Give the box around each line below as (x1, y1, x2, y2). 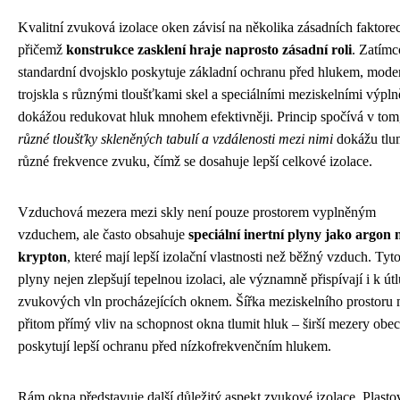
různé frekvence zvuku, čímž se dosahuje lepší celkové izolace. (18, 153, 372, 169)
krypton (18, 248, 67, 264)
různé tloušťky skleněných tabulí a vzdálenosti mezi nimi (18, 130, 333, 146)
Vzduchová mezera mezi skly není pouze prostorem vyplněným (18, 204, 376, 220)
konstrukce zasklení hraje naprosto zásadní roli (66, 41, 352, 57)
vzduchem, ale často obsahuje (18, 226, 188, 242)
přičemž (18, 41, 66, 57)
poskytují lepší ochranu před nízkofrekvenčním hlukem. (18, 337, 331, 354)
